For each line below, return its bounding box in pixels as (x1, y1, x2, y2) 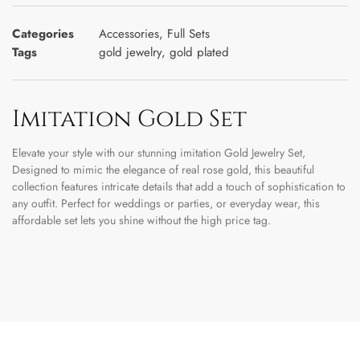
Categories (12, 25, 74, 43)
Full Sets (167, 25, 210, 43)
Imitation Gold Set (12, 104, 247, 135)
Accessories (99, 25, 159, 43)
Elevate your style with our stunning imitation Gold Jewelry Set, (12, 145, 305, 161)
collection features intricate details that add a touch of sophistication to (12, 178, 346, 194)
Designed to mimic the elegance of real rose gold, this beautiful (12, 162, 314, 178)
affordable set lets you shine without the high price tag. (12, 212, 271, 228)
